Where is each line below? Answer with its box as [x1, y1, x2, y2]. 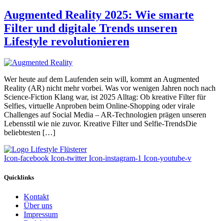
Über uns [24, 201, 52, 210]
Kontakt [24, 192, 49, 201]
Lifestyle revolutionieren [4, 35, 129, 48]
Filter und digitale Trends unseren [4, 21, 177, 35]
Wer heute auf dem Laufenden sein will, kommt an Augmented [4, 74, 199, 83]
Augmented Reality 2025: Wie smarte [4, 8, 194, 21]
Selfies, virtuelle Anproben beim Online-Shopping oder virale [4, 101, 195, 110]
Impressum [24, 210, 58, 219]
